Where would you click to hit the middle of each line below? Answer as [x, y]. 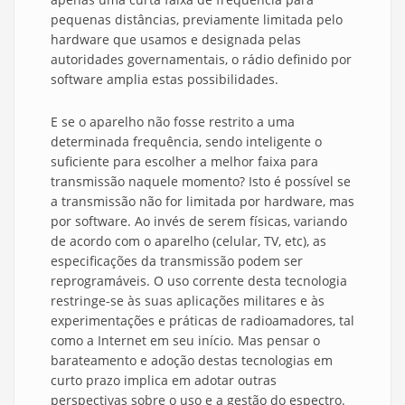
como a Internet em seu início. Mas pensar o [185, 341]
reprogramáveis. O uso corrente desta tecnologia [199, 281]
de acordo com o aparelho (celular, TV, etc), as [188, 241]
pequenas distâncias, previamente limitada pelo [197, 20]
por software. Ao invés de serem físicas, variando [199, 221]
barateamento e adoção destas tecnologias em [192, 361]
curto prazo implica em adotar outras [164, 381]
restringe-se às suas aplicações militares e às [188, 301]
